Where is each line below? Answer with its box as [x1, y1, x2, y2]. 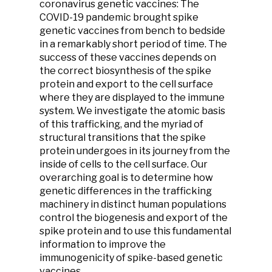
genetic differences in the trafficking [39, 185, 212, 197]
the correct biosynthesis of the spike [39, 65, 211, 76]
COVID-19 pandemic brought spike [39, 12, 199, 23]
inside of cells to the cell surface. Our [39, 158, 208, 170]
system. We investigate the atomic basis [39, 105, 225, 117]
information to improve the [39, 239, 166, 250]
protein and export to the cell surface [39, 78, 213, 90]
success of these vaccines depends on [39, 52, 216, 63]
